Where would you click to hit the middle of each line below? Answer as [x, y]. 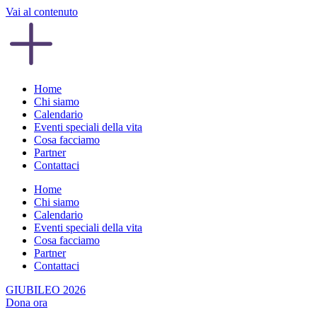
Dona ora [27, 302]
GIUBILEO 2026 [46, 290]
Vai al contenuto [42, 12]
